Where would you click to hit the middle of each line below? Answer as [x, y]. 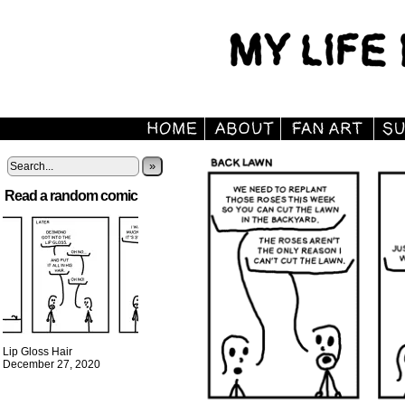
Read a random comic [71, 196]
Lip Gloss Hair [38, 352]
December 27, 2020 [52, 364]
